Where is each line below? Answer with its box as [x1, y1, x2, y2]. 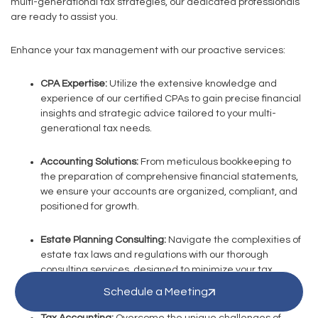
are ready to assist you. [11, 12, 118, 22]
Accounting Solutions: [40, 157, 138, 167]
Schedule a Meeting [103, 286, 208, 297]
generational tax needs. [40, 124, 152, 133]
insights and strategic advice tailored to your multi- [40, 109, 276, 119]
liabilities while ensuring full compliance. [40, 280, 222, 290]
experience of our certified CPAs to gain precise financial [40, 94, 301, 104]
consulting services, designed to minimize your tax [40, 265, 273, 275]
